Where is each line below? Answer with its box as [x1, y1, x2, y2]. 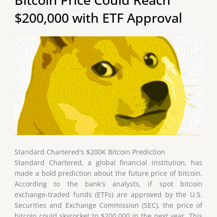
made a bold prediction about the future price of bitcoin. [15, 169, 202, 178]
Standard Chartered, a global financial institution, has [15, 158, 202, 168]
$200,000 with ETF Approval [15, 8, 182, 27]
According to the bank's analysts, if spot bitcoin [15, 179, 202, 189]
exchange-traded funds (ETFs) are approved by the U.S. [15, 190, 202, 200]
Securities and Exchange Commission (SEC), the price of [15, 201, 202, 210]
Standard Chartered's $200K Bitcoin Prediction [15, 147, 165, 157]
